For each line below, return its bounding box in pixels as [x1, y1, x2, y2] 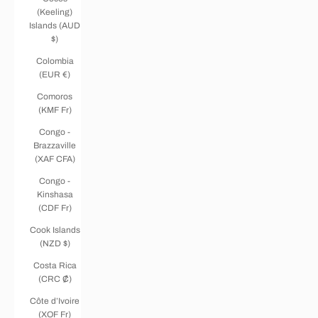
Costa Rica [33, 260, 77, 270]
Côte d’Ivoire [30, 295, 79, 306]
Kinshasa [36, 189, 73, 199]
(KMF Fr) [38, 104, 72, 115]
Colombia [35, 55, 74, 66]
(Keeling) [37, 6, 72, 17]
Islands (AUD [29, 20, 80, 31]
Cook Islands [29, 224, 80, 235]
